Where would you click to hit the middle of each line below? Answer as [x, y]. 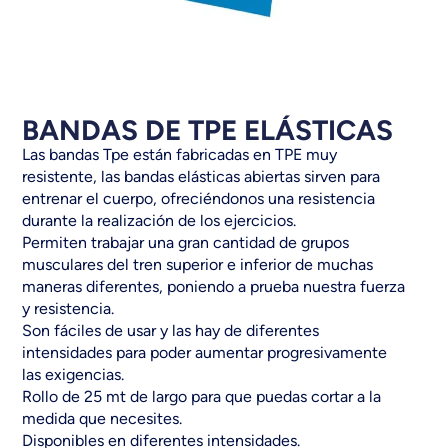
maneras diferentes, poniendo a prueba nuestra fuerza [214, 287]
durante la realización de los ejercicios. [159, 221]
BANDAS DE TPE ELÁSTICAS [208, 130]
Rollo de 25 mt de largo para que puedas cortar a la [202, 397]
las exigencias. [73, 375]
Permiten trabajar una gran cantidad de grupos [186, 243]
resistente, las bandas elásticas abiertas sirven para [201, 177]
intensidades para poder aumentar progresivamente [205, 353]
